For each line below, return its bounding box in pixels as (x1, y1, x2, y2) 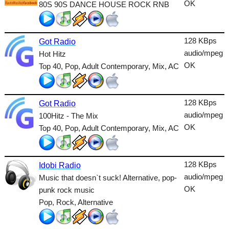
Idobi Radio (38, 161, 81, 170)
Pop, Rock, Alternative (38, 197, 113, 207)
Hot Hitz (38, 49, 66, 58)
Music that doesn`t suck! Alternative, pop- (38, 173, 177, 182)
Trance (6, 65, 31, 74)
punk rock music (38, 185, 95, 194)
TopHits (6, 45, 34, 54)
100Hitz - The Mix (38, 111, 98, 120)
